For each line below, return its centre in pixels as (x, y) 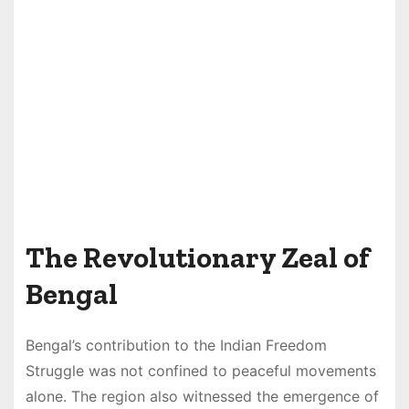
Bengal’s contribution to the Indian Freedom (176, 345)
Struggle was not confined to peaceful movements (200, 370)
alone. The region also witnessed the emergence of (202, 396)
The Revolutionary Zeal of (197, 257)
